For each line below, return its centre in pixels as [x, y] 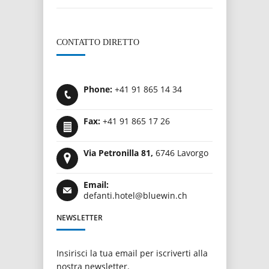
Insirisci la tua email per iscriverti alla [132, 253]
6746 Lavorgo [181, 153]
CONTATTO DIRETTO [98, 42]
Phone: [98, 89]
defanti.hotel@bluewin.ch [135, 195]
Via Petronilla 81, [118, 153]
